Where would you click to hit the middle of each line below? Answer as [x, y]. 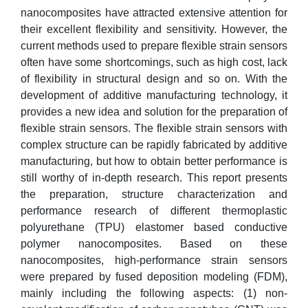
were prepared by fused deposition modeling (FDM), [154, 277]
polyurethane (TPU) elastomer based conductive [154, 227]
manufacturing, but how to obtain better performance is [154, 161]
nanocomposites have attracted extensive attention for [154, 13]
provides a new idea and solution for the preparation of [154, 112]
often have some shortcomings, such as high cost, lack [154, 62]
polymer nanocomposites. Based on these [154, 244]
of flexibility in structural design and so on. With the [154, 79]
